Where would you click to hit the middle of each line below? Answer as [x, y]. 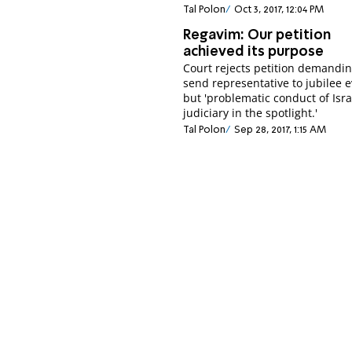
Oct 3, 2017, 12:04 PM [279, 9]
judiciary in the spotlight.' [251, 112]
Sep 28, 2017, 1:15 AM [280, 130]
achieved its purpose [254, 51]
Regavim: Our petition [257, 35]
